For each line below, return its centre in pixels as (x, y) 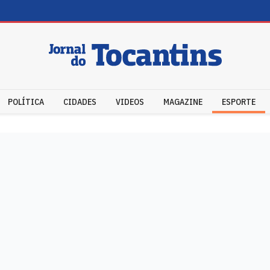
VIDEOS (130, 102)
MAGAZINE (183, 102)
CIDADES (80, 102)
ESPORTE (239, 102)
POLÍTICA (26, 102)
